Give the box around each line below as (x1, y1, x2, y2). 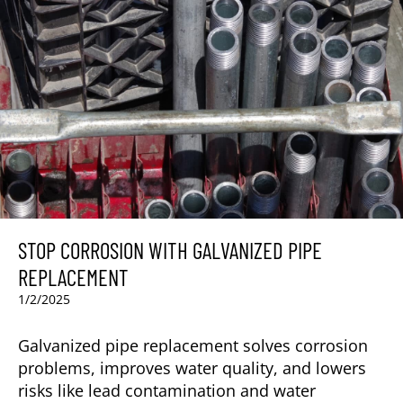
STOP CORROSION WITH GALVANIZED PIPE (18, 236, 322, 264)
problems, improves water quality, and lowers (18, 356, 366, 379)
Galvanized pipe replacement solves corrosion (18, 334, 368, 356)
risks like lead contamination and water (18, 379, 316, 401)
